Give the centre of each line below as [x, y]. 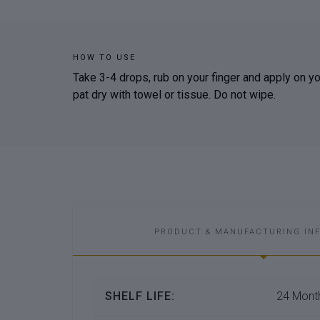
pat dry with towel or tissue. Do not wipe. [174, 95]
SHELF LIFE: [140, 296]
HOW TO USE [104, 58]
